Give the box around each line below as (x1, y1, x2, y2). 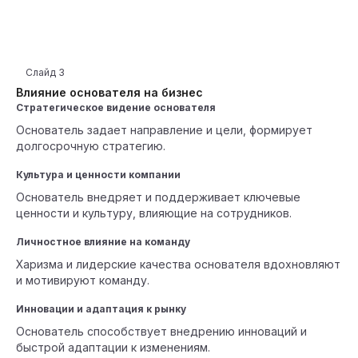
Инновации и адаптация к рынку (16, 303, 186, 315)
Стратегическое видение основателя (16, 101, 216, 113)
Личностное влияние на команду (16, 236, 190, 248)
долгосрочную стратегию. (16, 139, 165, 153)
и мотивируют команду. (16, 273, 149, 287)
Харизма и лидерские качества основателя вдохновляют (16, 257, 340, 271)
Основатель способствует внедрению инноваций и (16, 324, 307, 338)
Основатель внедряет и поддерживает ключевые (16, 190, 300, 204)
